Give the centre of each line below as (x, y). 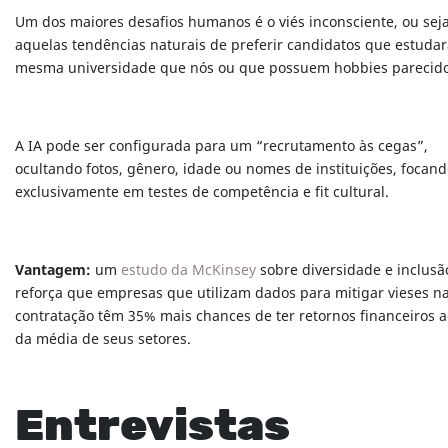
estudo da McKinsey (188, 271)
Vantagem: (55, 271)
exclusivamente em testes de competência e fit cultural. (202, 193)
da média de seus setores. (103, 340)
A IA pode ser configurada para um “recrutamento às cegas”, (221, 147)
